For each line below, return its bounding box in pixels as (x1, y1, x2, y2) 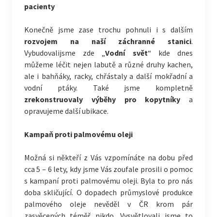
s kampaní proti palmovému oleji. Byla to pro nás (24, 176, 193, 186)
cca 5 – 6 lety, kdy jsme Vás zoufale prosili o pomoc (24, 164, 193, 174)
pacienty (24, 1, 55, 11)
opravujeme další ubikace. (24, 106, 108, 116)
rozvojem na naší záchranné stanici (24, 36, 192, 46)
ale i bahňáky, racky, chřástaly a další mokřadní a (24, 71, 193, 81)
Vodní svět (105, 48, 148, 58)
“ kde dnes (147, 48, 193, 58)
